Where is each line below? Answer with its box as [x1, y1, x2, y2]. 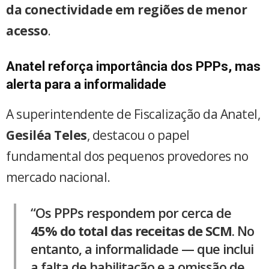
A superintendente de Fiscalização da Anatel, [6, 105, 260, 122]
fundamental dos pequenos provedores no [6, 147, 248, 165]
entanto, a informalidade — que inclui [30, 239, 253, 258]
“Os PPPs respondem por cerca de [30, 203, 231, 222]
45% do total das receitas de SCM [30, 221, 232, 240]
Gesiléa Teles [6, 126, 87, 144]
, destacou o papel [86, 126, 190, 144]
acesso [6, 22, 47, 39]
